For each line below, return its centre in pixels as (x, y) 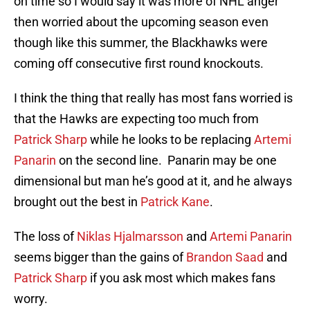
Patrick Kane (175, 202)
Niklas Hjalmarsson (130, 237)
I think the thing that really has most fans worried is (153, 98)
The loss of (45, 237)
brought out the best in (77, 202)
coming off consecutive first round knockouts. (139, 64)
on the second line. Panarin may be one (166, 161)
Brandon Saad (225, 257)
